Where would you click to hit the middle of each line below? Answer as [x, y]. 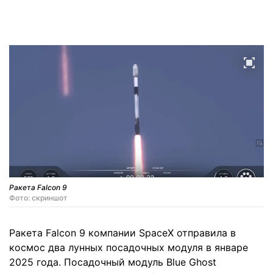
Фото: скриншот [38, 197]
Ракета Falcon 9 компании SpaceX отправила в [122, 232]
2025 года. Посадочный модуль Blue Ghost [113, 262]
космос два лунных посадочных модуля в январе [129, 247]
